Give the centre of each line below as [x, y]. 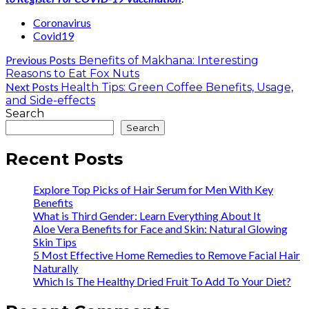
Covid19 [53, 35]
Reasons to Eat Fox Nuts [72, 73]
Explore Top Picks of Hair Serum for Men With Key [153, 189]
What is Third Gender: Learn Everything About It [147, 215]
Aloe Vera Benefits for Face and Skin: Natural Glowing [160, 228]
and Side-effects [50, 100]
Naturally [56, 268]
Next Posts [32, 86]
